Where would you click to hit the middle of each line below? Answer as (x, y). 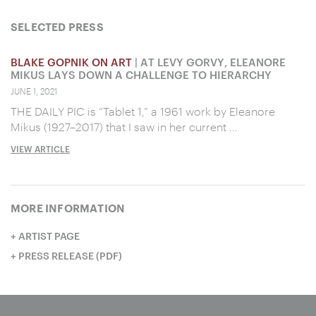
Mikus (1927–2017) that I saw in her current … (124, 126)
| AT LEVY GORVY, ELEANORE (209, 62)
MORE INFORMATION (68, 209)
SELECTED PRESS (57, 28)
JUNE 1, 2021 (34, 91)
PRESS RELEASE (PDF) (70, 255)
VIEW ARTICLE (40, 148)
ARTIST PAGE (49, 236)
